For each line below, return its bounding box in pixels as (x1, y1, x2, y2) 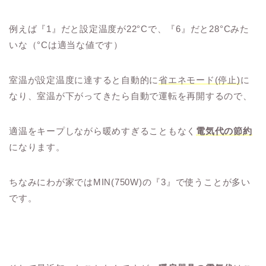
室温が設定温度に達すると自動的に (9, 74, 159, 85)
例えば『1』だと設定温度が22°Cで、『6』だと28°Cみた (9, 23, 249, 34)
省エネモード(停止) (159, 74, 240, 85)
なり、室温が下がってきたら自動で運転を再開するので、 (9, 90, 252, 101)
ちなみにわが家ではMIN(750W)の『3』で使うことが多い (9, 176, 251, 187)
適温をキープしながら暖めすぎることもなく (9, 125, 197, 136)
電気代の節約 (196, 125, 252, 136)
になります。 (9, 141, 65, 152)
